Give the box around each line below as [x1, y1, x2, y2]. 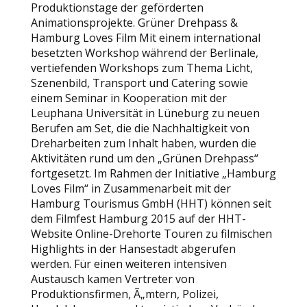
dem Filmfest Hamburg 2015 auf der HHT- [30, 211, 246, 226]
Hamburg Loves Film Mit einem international [30, 30, 260, 45]
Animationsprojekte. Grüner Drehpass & [30, 15, 238, 30]
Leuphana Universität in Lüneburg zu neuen [30, 106, 260, 121]
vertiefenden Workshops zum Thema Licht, [30, 60, 253, 75]
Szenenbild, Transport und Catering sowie [30, 75, 248, 90]
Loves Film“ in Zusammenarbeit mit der [30, 181, 231, 196]
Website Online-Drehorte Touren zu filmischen [30, 226, 272, 241]
